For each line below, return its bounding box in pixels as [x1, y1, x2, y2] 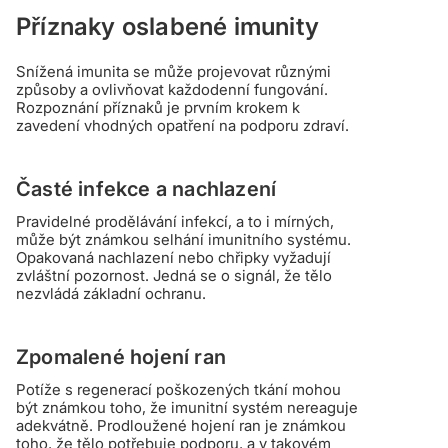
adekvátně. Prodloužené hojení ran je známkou [16, 416, 346, 435]
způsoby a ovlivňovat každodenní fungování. [16, 80, 328, 99]
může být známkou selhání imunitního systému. [16, 230, 351, 249]
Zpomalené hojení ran [16, 345, 226, 369]
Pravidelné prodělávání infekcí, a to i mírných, [16, 212, 334, 231]
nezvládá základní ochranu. [16, 284, 206, 303]
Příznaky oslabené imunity [16, 12, 319, 41]
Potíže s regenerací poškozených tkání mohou [16, 380, 341, 399]
